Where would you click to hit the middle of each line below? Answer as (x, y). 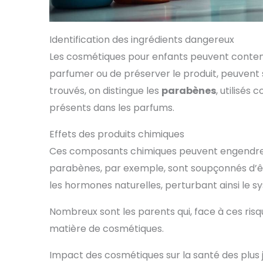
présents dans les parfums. (112, 107)
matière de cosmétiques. (107, 228)
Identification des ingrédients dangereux (142, 39)
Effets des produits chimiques (117, 134)
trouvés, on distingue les (105, 90)
